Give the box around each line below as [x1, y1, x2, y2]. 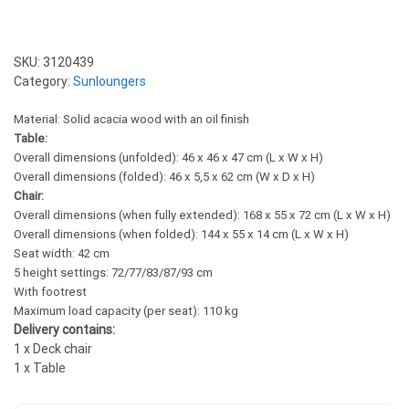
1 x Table [14, 361, 66, 375]
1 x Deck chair [14, 341, 92, 356]
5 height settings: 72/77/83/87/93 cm [14, 266, 213, 279]
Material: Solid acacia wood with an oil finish [14, 112, 249, 126]
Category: [14, 74, 73, 89]
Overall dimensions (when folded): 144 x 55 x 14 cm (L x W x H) [14, 227, 349, 241]
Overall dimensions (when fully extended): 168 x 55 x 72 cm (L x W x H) [14, 208, 391, 222]
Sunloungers [73, 74, 146, 89]
